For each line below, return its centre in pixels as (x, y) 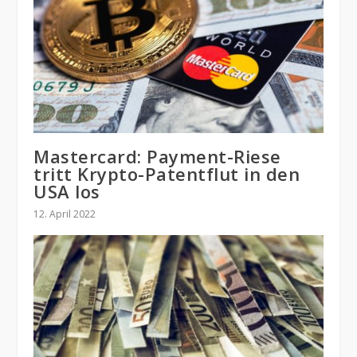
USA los (67, 191)
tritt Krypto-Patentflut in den (167, 173)
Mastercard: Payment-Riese (157, 156)
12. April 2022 (65, 214)
